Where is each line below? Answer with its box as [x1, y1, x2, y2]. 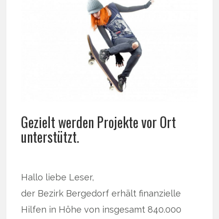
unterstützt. [21, 126, 80, 147]
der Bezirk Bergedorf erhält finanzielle [21, 188, 181, 198]
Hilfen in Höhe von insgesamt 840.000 [21, 204, 182, 215]
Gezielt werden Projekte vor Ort [21, 111, 176, 132]
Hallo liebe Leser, [21, 172, 94, 182]
